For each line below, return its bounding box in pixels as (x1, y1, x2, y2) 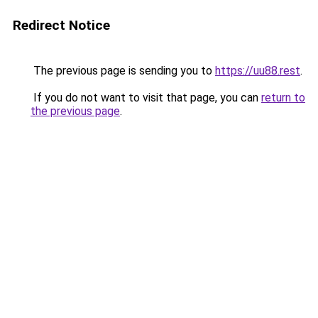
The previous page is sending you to (31, 64, 215, 77)
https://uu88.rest (215, 64, 300, 77)
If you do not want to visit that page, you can (31, 91, 261, 104)
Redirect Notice (13, 17, 110, 33)
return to (261, 91, 305, 104)
